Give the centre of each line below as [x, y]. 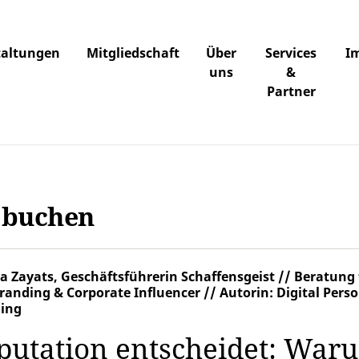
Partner [291, 91]
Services [291, 53]
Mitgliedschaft [133, 53]
